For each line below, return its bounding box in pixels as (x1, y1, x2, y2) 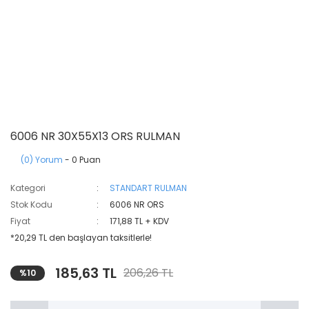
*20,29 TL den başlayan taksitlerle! (10, 232, 152, 243)
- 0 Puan (63, 154, 101, 166)
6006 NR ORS (110, 199, 165, 210)
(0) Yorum (21, 154, 63, 166)
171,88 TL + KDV (110, 215, 170, 227)
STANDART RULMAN (110, 182, 188, 194)
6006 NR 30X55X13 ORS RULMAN (10, 128, 180, 144)
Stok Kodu (10, 199, 52, 210)
